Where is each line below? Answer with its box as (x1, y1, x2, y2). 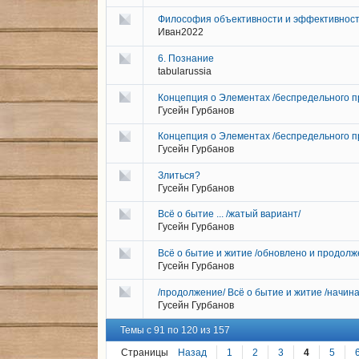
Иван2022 (158, 26, 204, 38)
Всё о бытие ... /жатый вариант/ (158, 208, 301, 220)
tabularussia (158, 66, 212, 78)
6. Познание (158, 53, 214, 65)
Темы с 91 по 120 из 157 (120, 325, 230, 337)
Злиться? (158, 169, 200, 181)
